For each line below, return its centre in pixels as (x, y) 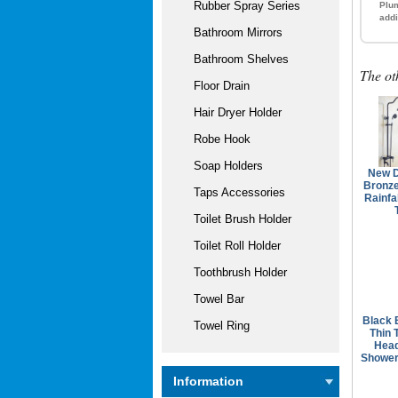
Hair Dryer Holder (231, 112)
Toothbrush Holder (233, 272)
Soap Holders (221, 166)
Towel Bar (212, 299)
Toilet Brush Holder (235, 219)
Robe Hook (215, 139)
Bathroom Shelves (234, 59)
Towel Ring (215, 326)
